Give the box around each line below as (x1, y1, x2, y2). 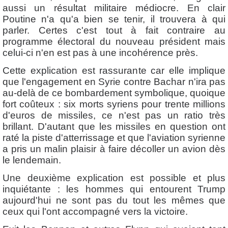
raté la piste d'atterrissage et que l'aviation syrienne (3, 132, 225, 143)
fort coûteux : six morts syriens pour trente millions (3, 98, 225, 109)
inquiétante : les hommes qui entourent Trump (3, 183, 225, 194)
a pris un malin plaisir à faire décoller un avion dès (3, 143, 225, 154)
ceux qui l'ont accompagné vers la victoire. (3, 206, 188, 217)
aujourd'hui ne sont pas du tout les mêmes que (3, 194, 225, 206)
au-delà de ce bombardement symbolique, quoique (3, 87, 225, 98)
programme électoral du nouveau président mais (3, 36, 225, 47)
